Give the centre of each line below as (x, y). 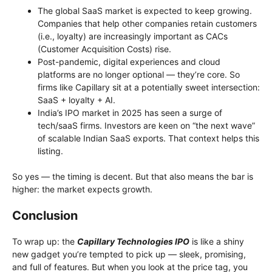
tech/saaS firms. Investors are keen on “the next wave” (146, 125)
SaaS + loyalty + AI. (76, 100)
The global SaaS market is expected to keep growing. (145, 10)
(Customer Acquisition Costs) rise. (104, 49)
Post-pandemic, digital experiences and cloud (129, 61)
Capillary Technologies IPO (133, 241)
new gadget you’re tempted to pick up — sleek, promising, (129, 254)
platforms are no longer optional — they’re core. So (139, 74)
